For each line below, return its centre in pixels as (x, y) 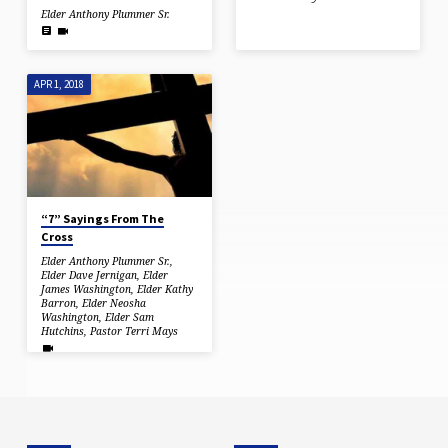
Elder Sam (130, 317)
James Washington (86, 289)
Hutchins (63, 331)
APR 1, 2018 (58, 83)
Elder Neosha (114, 303)
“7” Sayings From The (103, 218)
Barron (59, 303)
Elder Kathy (165, 289)
